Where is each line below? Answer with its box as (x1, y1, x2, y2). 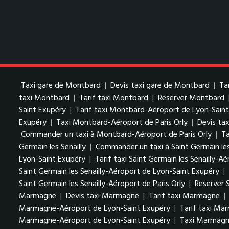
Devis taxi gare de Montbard (110, 79, 210, 93)
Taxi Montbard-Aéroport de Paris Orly (56, 116, 188, 129)
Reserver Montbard (158, 91, 224, 105)
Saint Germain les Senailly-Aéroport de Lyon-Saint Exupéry (19, 165, 221, 178)
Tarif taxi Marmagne (149, 190, 220, 203)
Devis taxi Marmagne (66, 190, 139, 203)
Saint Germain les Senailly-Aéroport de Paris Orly (19, 177, 185, 191)
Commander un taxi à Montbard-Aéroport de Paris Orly (21, 128, 212, 142)
